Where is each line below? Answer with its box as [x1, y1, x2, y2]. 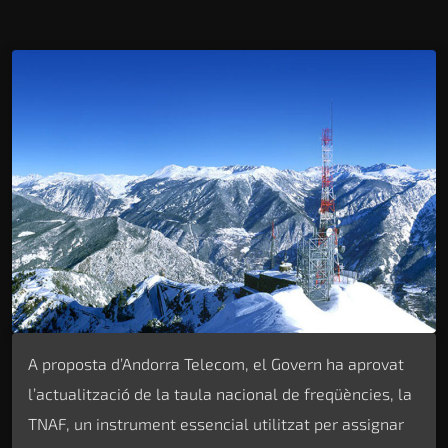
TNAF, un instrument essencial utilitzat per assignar [28, 413, 404, 433]
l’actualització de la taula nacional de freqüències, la [28, 383, 412, 403]
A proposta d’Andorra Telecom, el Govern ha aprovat [28, 353, 404, 373]
